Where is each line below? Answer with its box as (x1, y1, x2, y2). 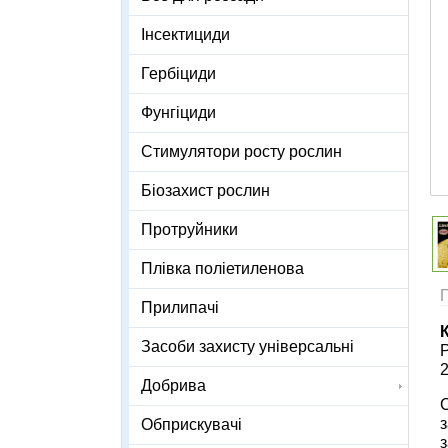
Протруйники (141, 221, 238, 239)
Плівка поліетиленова (141, 260, 304, 278)
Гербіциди (141, 65, 216, 83)
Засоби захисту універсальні (141, 338, 354, 356)
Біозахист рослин (141, 182, 270, 200)
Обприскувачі (141, 416, 242, 434)
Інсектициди (141, 26, 230, 44)
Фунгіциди (141, 104, 216, 122)
